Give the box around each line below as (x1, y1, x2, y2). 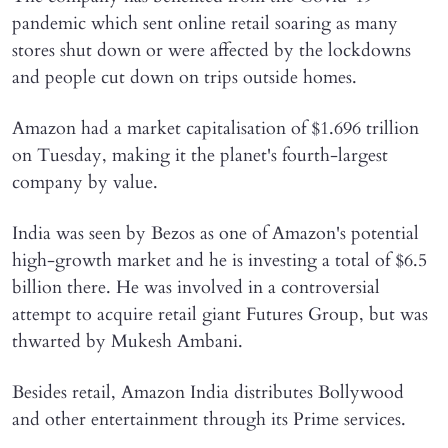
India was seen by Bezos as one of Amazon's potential (12, 220, 419, 246)
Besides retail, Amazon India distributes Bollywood (12, 379, 404, 405)
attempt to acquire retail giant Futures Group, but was (12, 301, 428, 327)
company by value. (12, 169, 158, 195)
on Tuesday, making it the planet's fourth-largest (12, 142, 388, 168)
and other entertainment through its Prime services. (12, 406, 406, 432)
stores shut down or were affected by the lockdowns (12, 37, 411, 63)
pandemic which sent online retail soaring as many (12, 10, 398, 36)
